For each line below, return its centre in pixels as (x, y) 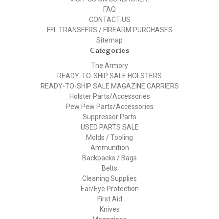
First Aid (109, 199)
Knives (109, 209)
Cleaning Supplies (109, 179)
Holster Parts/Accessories (109, 97)
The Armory (109, 66)
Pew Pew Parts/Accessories (109, 107)
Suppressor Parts (109, 117)
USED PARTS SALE (109, 127)
